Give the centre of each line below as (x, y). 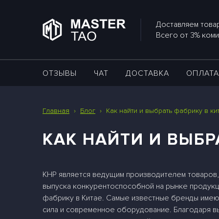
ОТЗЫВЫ (60, 73)
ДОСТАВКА (148, 73)
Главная (56, 111)
